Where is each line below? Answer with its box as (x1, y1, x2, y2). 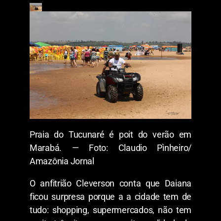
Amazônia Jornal (30, 156, 94, 167)
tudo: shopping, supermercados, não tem (30, 205, 191, 216)
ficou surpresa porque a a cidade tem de (30, 191, 191, 202)
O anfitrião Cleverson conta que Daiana (30, 178, 191, 189)
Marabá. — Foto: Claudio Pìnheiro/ (30, 143, 191, 153)
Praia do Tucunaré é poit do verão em (30, 129, 191, 140)
